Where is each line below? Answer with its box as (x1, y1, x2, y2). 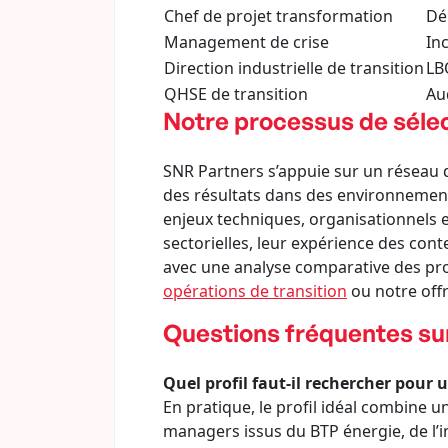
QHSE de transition (164, 83, 308, 105)
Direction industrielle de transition (164, 57, 424, 79)
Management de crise (164, 31, 329, 53)
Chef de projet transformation (164, 5, 393, 27)
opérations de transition (163, 280, 347, 302)
